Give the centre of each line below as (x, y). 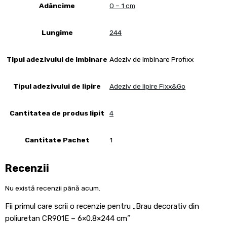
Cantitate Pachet (57, 140)
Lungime (57, 32)
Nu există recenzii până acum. (53, 188)
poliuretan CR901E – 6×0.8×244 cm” (68, 219)
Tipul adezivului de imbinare (57, 59)
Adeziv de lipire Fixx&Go (147, 86)
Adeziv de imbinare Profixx (152, 60)
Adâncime (57, 5)
